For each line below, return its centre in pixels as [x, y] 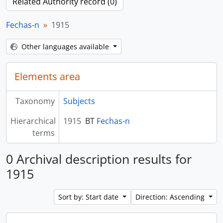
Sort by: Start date [90, 197]
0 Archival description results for [99, 159]
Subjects [79, 101]
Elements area [47, 76]
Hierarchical [33, 121]
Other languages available [66, 47]
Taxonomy [35, 101]
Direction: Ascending [171, 197]
